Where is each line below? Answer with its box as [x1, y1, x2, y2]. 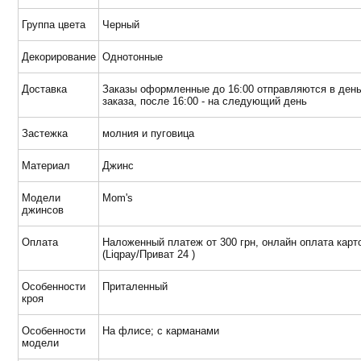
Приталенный [102, 280, 168, 293]
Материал [22, 160, 70, 172]
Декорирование [22, 51, 96, 63]
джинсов [22, 204, 64, 216]
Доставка [22, 83, 67, 95]
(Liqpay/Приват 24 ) [102, 248, 195, 260]
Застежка [22, 127, 68, 139]
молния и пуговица [102, 127, 194, 139]
